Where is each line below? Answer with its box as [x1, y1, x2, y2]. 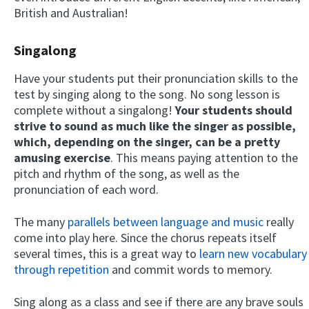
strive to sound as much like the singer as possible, [14, 117, 296, 134]
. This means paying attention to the [110, 149, 298, 166]
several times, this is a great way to [14, 245, 199, 261]
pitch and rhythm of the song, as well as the [14, 165, 239, 181]
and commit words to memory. [109, 261, 272, 277]
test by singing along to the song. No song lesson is [14, 86, 280, 102]
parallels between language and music [68, 213, 263, 230]
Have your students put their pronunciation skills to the [14, 70, 298, 86]
